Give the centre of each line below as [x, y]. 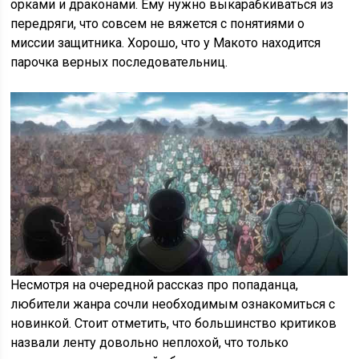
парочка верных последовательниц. [119, 63]
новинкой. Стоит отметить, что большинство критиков [174, 324]
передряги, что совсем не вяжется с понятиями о [158, 24]
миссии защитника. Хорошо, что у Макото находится [166, 43]
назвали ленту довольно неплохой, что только [150, 343]
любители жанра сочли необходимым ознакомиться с [173, 305]
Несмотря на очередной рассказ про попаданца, [155, 285]
